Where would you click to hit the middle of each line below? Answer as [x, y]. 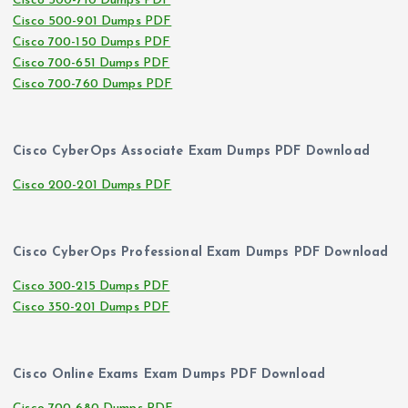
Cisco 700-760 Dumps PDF [93, 84]
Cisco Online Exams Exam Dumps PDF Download [169, 375]
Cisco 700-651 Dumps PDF [92, 63]
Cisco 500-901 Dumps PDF [92, 21]
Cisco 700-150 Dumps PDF [92, 42]
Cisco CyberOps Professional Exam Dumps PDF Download [201, 253]
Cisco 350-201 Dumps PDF [92, 308]
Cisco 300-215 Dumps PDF [92, 287]
